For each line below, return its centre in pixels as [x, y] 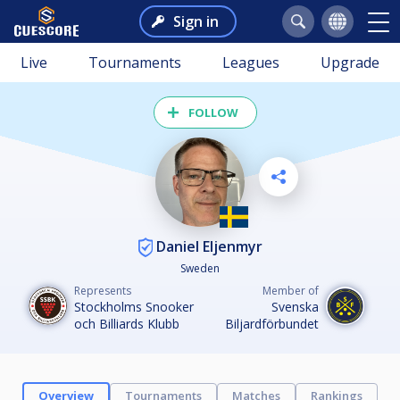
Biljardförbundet [272, 324]
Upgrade [350, 62]
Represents [103, 291]
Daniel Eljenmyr [207, 246]
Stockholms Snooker [134, 307]
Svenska [295, 307]
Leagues [251, 62]
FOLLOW [213, 112]
